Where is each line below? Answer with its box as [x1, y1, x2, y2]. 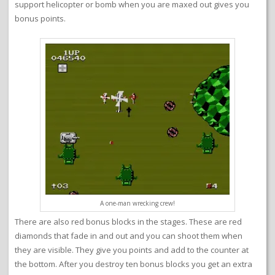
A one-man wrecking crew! [100, 199, 175, 208]
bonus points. [15, 13, 66, 25]
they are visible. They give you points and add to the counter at [15, 244, 249, 256]
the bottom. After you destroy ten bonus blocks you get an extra [15, 258, 252, 270]
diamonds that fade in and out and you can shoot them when [15, 230, 242, 242]
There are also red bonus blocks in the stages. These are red [15, 216, 242, 228]
